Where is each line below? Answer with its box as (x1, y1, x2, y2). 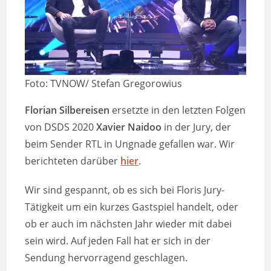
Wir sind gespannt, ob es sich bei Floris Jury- (25, 183, 225, 197)
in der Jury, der (162, 120, 232, 134)
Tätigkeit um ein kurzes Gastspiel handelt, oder (25, 200, 239, 214)
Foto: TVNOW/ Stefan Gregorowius (25, 77, 183, 91)
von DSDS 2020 (25, 120, 97, 134)
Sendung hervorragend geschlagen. (25, 251, 188, 265)
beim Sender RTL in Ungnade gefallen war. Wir (25, 137, 235, 151)
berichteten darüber (25, 154, 121, 168)
